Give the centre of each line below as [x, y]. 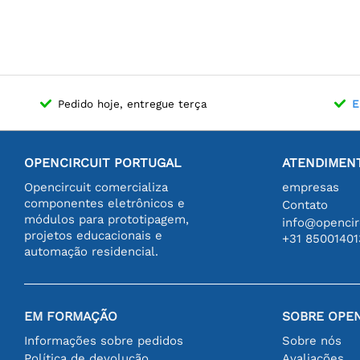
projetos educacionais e [93, 235]
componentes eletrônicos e [104, 203]
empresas [311, 187]
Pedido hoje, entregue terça [133, 103]
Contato [305, 205]
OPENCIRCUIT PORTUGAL [102, 162]
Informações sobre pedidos [104, 340]
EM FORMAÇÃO [71, 316]
